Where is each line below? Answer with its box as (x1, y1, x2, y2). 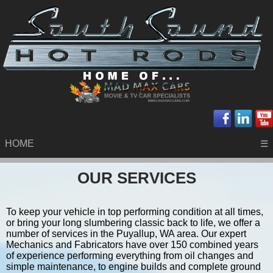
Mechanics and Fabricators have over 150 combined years (6, 239, 258, 250)
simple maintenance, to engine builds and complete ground (6, 261, 261, 272)
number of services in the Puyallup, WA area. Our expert (6, 228, 246, 239)
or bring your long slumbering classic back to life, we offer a (6, 217, 260, 228)
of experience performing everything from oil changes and (6, 250, 253, 261)
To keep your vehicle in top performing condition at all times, (6, 206, 263, 217)
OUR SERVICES (77, 168, 196, 187)
